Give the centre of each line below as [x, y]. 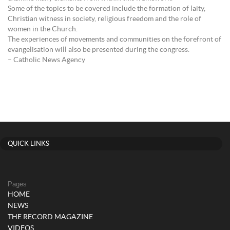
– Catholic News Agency [46, 60]
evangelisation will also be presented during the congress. [99, 50]
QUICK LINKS [28, 144]
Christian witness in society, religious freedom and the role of [104, 19]
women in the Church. [43, 29]
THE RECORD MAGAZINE [50, 217]
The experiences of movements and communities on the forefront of [114, 40]
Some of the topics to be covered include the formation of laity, [107, 9]
